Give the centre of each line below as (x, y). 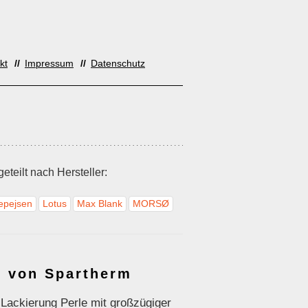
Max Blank (100, 203)
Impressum (49, 64)
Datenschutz (118, 64)
